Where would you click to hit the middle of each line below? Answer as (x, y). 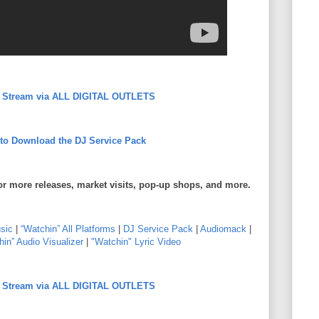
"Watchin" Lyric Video (136, 242)
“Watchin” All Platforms (68, 229)
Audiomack (223, 229)
